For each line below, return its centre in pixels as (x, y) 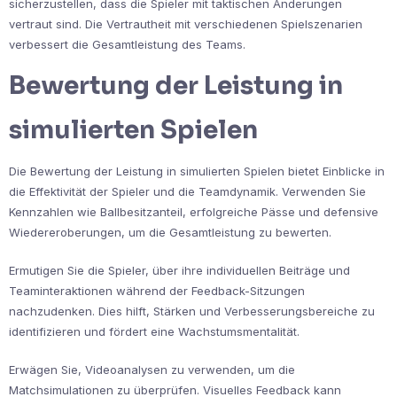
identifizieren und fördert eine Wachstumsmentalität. (154, 331)
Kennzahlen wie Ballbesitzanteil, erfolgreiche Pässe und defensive (194, 211)
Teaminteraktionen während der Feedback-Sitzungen (157, 290)
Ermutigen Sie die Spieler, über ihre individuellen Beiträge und (179, 270)
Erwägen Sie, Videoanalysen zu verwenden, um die (152, 369)
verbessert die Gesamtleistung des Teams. (127, 44)
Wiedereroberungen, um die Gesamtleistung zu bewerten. (170, 232)
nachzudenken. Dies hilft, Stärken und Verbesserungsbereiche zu (192, 311)
